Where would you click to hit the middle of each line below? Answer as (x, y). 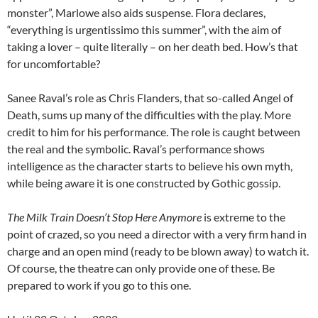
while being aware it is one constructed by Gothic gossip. (145, 183)
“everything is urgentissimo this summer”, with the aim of (144, 30)
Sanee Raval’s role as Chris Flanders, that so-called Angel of (150, 98)
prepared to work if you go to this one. (100, 285)
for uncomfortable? (55, 64)
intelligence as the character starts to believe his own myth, (150, 166)
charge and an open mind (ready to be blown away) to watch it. (158, 251)
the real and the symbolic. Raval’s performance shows (136, 149)
